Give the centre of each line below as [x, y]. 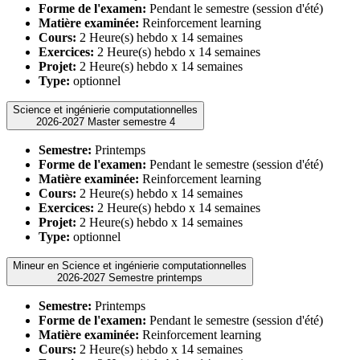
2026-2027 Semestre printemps [155, 277]
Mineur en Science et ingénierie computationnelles [130, 265]
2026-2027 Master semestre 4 [131, 121]
